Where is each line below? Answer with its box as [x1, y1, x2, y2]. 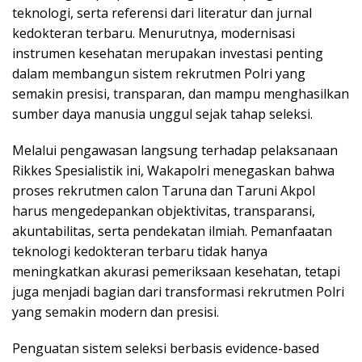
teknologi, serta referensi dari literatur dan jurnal [12, 4, 312, 23]
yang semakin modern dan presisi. [12, 303, 219, 322]
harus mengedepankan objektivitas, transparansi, [12, 202, 315, 221]
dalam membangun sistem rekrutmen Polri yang [12, 65, 305, 83]
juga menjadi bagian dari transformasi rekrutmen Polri [12, 283, 344, 301]
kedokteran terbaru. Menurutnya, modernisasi [12, 24, 295, 43]
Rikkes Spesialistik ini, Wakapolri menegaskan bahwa [12, 162, 335, 180]
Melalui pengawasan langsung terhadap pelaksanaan [12, 141, 338, 160]
